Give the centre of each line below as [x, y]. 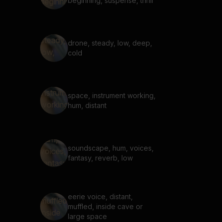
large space [87, 216]
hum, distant [87, 105]
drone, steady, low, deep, [110, 43]
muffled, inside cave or [105, 206]
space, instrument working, [112, 95]
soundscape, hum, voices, [111, 148]
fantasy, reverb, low [100, 158]
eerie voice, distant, [100, 196]
